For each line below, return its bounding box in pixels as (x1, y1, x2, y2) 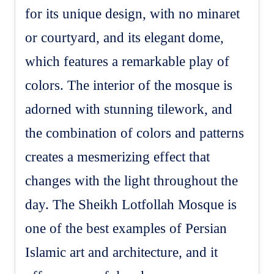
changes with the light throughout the (25, 172, 239, 188)
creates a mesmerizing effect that (25, 149, 210, 165)
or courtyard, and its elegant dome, (25, 29, 224, 45)
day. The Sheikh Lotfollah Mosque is (25, 196, 237, 212)
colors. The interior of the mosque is (25, 77, 233, 93)
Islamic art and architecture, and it (25, 244, 218, 260)
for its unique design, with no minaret (25, 6, 240, 21)
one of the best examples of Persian (25, 220, 228, 236)
